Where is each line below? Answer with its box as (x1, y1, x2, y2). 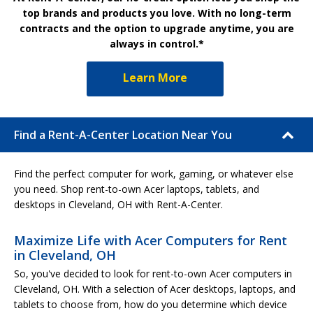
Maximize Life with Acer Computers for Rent (14, 231, 287, 249)
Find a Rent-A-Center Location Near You (14, 126, 232, 143)
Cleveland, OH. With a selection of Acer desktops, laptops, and (14, 282, 296, 296)
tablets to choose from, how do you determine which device (14, 297, 287, 311)
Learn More (123, 69, 187, 85)
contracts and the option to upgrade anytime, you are (19, 21, 294, 35)
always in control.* (109, 36, 204, 50)
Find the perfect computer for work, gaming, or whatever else (14, 166, 293, 180)
